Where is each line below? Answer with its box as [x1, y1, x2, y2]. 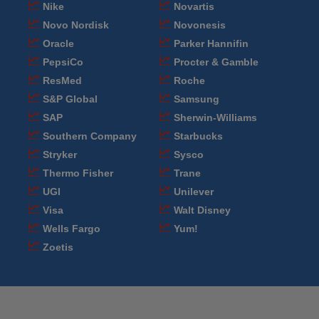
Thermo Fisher [43, 167, 113, 179]
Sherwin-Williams [174, 111, 257, 123]
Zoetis [43, 241, 73, 253]
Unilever [174, 185, 214, 197]
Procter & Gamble [174, 56, 258, 68]
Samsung [174, 93, 219, 105]
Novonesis [174, 19, 226, 31]
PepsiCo [43, 56, 83, 68]
